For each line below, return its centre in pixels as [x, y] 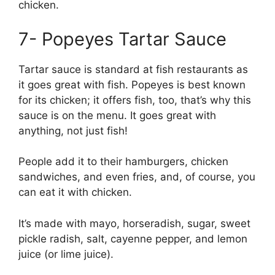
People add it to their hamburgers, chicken [123, 161]
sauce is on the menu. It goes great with [117, 115]
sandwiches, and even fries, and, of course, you [137, 177]
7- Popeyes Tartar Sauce [122, 39]
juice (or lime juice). [66, 254]
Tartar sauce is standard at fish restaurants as [133, 69]
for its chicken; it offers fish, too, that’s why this [135, 100]
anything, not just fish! [75, 130]
